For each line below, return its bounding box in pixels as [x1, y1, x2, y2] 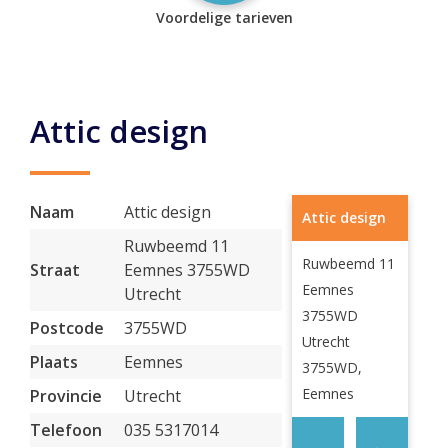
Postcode [30, 317, 104, 339]
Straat [30, 259, 80, 281]
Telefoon [30, 419, 102, 441]
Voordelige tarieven [155, 8, 293, 27]
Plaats [30, 351, 78, 373]
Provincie [30, 385, 102, 407]
